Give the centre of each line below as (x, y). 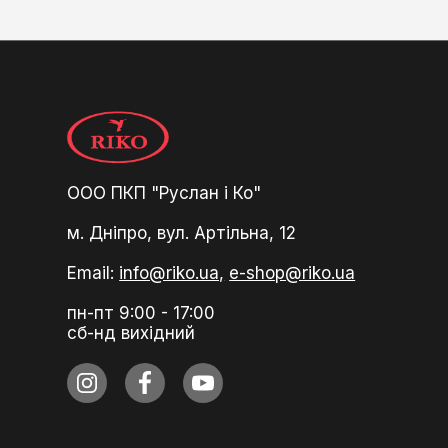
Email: (93, 272)
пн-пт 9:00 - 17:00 (141, 312)
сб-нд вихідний (131, 332)
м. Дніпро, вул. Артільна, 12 (182, 232)
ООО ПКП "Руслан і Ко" (164, 192)
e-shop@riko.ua (292, 272)
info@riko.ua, (172, 272)
